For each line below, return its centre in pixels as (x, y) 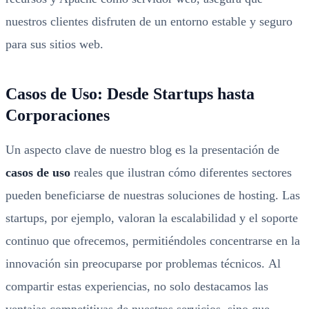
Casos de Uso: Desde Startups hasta (130, 94)
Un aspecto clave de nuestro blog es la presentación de (142, 150)
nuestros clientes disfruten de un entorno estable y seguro (149, 21)
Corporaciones (58, 115)
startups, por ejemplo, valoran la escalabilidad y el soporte (152, 218)
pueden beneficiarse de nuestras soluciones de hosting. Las (153, 195)
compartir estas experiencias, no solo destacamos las (137, 286)
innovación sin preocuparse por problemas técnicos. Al (143, 263)
